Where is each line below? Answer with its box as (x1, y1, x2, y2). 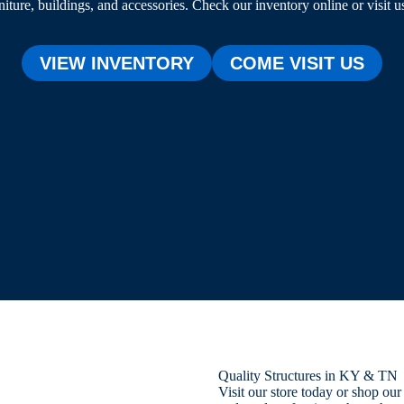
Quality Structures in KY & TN (217, 368, 398, 383)
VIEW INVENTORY (40, 52, 194, 73)
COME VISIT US (230, 52, 364, 73)
